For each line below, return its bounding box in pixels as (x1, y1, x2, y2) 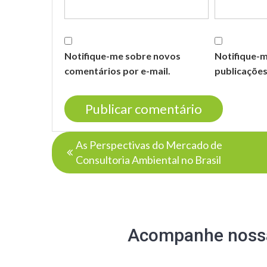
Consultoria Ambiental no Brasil (76, 153, 221, 167)
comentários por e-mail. (64, 65, 170, 77)
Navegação (51, 130, 123, 148)
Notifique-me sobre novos (64, 50, 181, 62)
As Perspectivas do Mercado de (76, 138, 222, 152)
